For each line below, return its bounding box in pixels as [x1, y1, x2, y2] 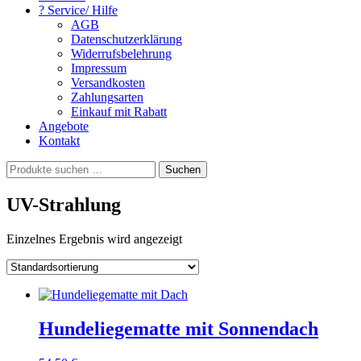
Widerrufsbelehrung [71, 47, 172, 60]
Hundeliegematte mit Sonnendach [39, 317, 318, 339]
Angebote [39, 119, 89, 133]
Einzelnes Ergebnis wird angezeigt [6, 231, 182, 246]
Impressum [71, 61, 127, 75]
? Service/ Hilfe [39, 3, 118, 17]
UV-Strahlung [6, 193, 121, 215]
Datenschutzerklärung [71, 32, 182, 46]
